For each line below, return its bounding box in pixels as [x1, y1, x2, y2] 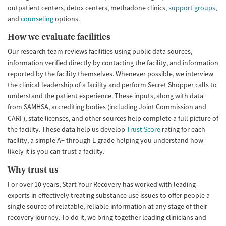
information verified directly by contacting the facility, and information [8, 58, 218, 68]
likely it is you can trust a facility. [8, 147, 104, 156]
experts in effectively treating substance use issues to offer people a [8, 191, 210, 200]
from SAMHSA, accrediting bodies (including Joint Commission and [8, 102, 206, 112]
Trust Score [127, 125, 160, 134]
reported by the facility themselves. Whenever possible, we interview [8, 69, 213, 79]
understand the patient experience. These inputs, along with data [8, 91, 203, 101]
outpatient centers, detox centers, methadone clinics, [8, 3, 168, 13]
